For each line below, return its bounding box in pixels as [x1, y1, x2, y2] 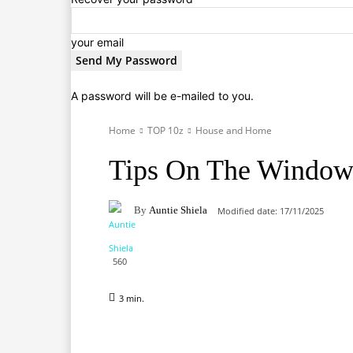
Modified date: [217, 204, 277, 217]
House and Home [195, 123, 272, 137]
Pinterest [303, 335, 339, 347]
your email [71, 35, 124, 49]
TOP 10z [147, 123, 184, 137]
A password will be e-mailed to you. [71, 88, 254, 102]
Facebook [147, 335, 186, 347]
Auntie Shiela [149, 204, 207, 217]
